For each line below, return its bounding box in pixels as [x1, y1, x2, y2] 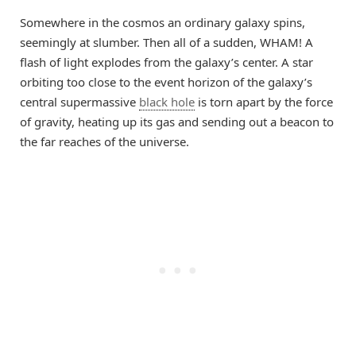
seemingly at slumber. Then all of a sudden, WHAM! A [20, 34, 313, 51]
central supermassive [20, 94, 139, 110]
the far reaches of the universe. [20, 133, 189, 150]
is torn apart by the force [195, 94, 333, 110]
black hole [139, 94, 195, 110]
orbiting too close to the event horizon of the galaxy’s [20, 74, 312, 91]
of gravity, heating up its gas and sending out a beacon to [20, 114, 334, 130]
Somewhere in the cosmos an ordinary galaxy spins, [20, 14, 305, 31]
